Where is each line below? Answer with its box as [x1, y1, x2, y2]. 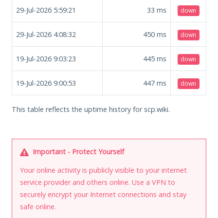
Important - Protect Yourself [31, 146, 124, 156]
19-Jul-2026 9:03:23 [16, 54, 76, 63]
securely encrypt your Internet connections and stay [20, 189, 186, 199]
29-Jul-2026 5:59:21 [16, 5, 76, 15]
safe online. [20, 201, 56, 211]
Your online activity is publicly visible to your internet [20, 165, 187, 175]
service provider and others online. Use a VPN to [20, 177, 175, 187]
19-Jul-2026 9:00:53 [16, 78, 76, 88]
